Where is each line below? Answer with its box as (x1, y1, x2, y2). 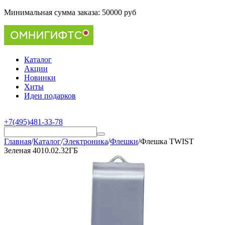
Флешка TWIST (140, 137, 194, 146)
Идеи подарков (24, 91, 76, 100)
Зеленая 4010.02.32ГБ (4, 146, 78, 155)
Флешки (110, 137, 138, 146)
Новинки (24, 73, 56, 82)
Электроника (63, 137, 108, 146)
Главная (4, 137, 31, 146)
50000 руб (102, 8, 136, 17)
